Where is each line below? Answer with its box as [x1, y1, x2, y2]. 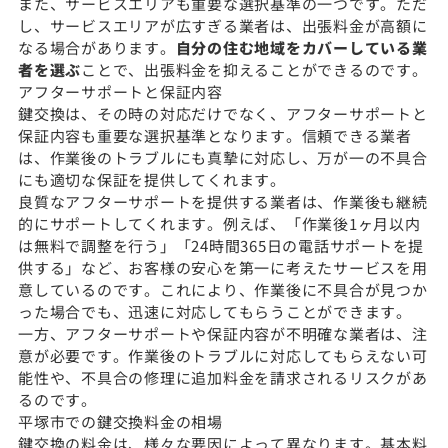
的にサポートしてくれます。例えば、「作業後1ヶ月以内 [18, 212, 421, 234]
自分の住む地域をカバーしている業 [175, 36, 428, 58]
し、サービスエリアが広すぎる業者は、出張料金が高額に [18, 14, 428, 36]
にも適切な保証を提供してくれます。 [18, 168, 286, 190]
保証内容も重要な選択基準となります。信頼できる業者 [18, 124, 412, 146]
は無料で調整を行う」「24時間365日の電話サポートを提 [18, 234, 424, 256]
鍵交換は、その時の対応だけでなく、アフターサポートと [18, 102, 428, 124]
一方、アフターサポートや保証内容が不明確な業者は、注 [18, 322, 428, 344]
